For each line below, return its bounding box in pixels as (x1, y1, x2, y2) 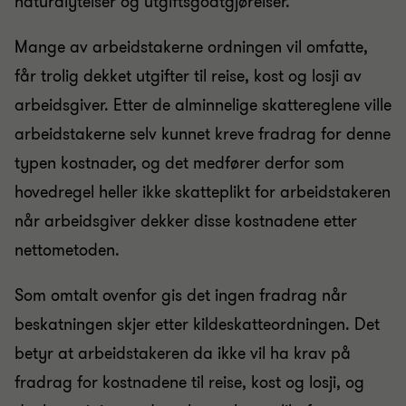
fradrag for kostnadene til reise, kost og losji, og (14, 372, 364, 393)
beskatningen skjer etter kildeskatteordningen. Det (14, 314, 380, 335)
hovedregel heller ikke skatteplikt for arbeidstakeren (14, 181, 391, 203)
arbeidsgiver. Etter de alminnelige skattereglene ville (14, 94, 391, 116)
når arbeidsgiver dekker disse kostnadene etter (14, 210, 357, 232)
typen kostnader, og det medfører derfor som (14, 152, 344, 174)
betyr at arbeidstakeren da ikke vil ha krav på (14, 343, 351, 364)
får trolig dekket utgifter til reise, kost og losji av (14, 65, 362, 87)
